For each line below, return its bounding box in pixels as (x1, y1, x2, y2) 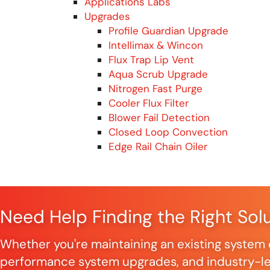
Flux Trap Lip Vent (108, 52, 194, 66)
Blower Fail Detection (108, 110, 210, 124)
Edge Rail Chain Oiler (108, 139, 207, 153)
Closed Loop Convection (108, 125, 228, 139)
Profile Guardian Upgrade (108, 24, 228, 37)
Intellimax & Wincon (108, 38, 203, 52)
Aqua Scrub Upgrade (108, 67, 208, 81)
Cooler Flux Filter (108, 96, 189, 110)
